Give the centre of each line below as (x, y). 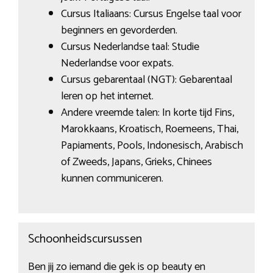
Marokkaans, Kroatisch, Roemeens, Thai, (149, 129)
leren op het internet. (107, 97)
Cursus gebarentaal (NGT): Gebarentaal (146, 80)
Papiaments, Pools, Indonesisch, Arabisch (152, 146)
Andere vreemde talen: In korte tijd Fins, (147, 113)
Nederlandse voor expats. (117, 64)
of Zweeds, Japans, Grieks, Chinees (136, 162)
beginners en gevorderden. (119, 31)
